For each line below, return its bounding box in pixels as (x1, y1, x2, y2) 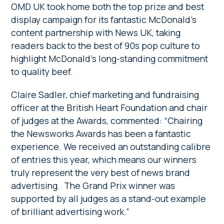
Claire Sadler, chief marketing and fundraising (11, 88, 199, 100)
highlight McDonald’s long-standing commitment (11, 52, 208, 64)
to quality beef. (11, 65, 73, 77)
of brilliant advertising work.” (11, 205, 130, 217)
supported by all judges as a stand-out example (11, 192, 206, 204)
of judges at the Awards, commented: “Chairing (11, 114, 203, 126)
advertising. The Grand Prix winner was (11, 179, 175, 191)
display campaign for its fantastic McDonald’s (11, 13, 197, 25)
